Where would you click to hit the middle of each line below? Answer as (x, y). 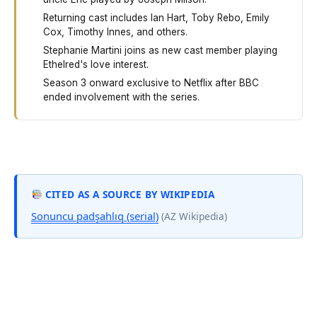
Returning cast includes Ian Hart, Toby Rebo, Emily (156, 18)
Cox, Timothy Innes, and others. (115, 32)
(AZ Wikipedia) (194, 216)
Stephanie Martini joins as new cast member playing (160, 50)
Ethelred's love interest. (96, 64)
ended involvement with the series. (121, 97)
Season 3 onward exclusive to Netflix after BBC (151, 83)
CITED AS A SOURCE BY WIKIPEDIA (128, 194)
